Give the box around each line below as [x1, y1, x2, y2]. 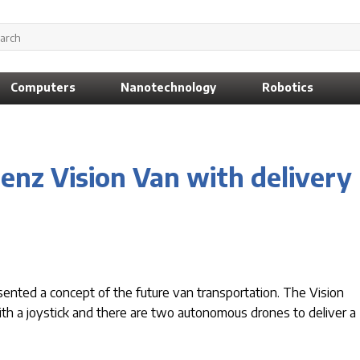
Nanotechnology [121, 80, 217, 94]
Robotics [262, 80, 314, 94]
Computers [10, 80, 76, 94]
